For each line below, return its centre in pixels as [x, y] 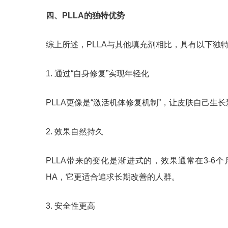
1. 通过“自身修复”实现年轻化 [97, 74]
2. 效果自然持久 [75, 132]
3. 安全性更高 [70, 206]
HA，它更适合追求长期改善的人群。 [113, 177]
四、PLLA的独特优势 [85, 16]
